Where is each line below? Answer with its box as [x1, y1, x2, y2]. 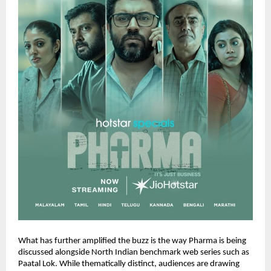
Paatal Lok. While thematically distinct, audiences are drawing [18, 259, 240, 269]
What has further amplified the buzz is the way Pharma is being [18, 236, 246, 246]
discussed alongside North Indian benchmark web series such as [18, 247, 249, 257]
